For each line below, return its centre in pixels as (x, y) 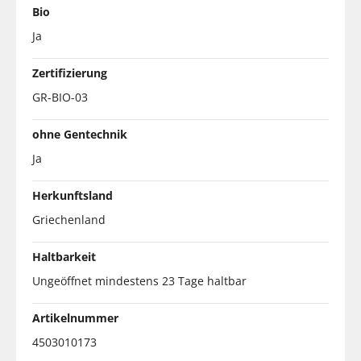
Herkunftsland (73, 195)
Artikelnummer (75, 317)
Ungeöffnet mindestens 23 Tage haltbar (139, 280)
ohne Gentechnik (80, 134)
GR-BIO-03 (60, 97)
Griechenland (69, 219)
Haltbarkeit (64, 256)
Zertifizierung (70, 73)
